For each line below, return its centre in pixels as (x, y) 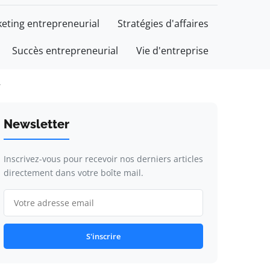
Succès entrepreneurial (65, 51)
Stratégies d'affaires (163, 24)
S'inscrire (103, 236)
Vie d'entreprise (172, 51)
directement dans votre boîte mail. (73, 173)
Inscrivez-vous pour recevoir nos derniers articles (103, 159)
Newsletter (36, 124)
